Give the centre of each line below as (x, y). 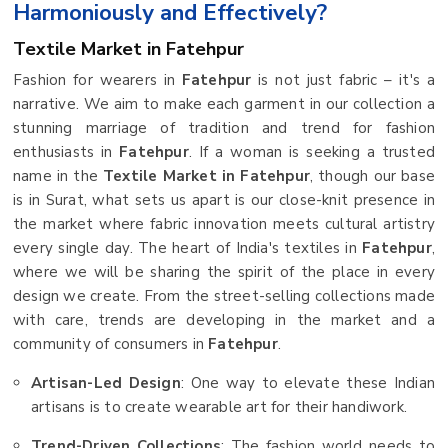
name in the (58, 175)
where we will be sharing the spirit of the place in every (224, 271)
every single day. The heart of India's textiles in (188, 247)
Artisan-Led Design (106, 382)
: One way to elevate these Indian (307, 382)
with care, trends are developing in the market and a (224, 319)
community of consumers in (111, 343)
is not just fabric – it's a (343, 79)
